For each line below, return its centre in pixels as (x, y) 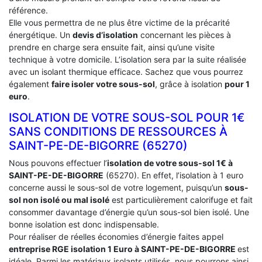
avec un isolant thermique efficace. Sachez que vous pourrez (126, 71)
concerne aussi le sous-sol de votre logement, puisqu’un (117, 187)
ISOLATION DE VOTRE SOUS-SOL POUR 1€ (127, 117)
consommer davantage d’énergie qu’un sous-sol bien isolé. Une (129, 212)
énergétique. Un (41, 35)
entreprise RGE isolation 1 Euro (72, 249)
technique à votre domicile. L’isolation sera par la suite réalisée (127, 59)
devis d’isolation (105, 35)
